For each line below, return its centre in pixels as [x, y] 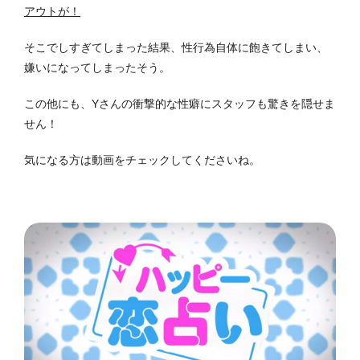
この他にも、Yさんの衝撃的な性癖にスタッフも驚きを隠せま [180, 104]
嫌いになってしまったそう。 [97, 68]
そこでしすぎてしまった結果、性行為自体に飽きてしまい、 [176, 48]
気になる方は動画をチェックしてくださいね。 [142, 160]
